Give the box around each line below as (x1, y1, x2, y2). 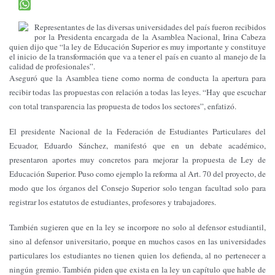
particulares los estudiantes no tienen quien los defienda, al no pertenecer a (9, 250, 266, 261)
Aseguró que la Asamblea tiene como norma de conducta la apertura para (9, 72, 266, 84)
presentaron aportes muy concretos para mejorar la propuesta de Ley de (9, 154, 266, 166)
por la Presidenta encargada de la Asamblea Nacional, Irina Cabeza (34, 31, 266, 43)
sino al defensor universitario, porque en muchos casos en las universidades (9, 236, 266, 247)
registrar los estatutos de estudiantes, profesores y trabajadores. (9, 196, 216, 208)
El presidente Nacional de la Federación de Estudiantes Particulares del (9, 126, 266, 137)
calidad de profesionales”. (9, 61, 95, 72)
